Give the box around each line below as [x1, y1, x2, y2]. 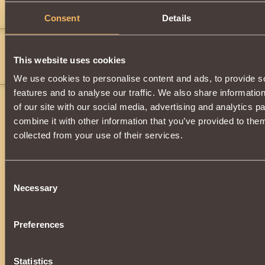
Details [162, 12, 191, 22]
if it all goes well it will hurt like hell [6, 67, 109, 76]
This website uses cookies [14, 54, 126, 64]
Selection [4, 185, 40, 195]
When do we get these [6, 10, 92, 21]
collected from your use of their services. [14, 130, 183, 140]
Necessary [14, 182, 57, 193]
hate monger [17, 36, 66, 47]
